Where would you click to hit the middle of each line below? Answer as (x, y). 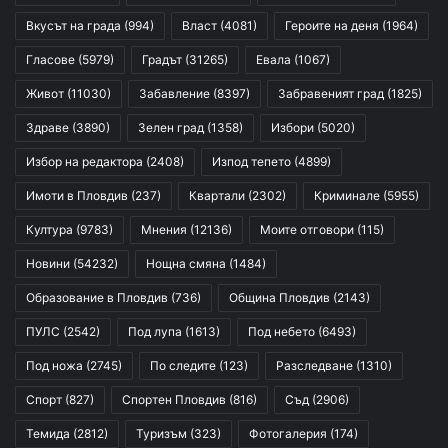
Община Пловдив (279, 298)
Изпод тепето (251, 162)
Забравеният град (331, 94)
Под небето (281, 332)
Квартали (217, 196)
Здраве (47, 128)
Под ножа (54, 366)
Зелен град (171, 128)
